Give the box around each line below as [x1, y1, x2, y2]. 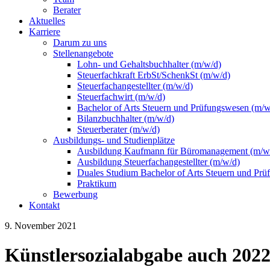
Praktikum [77, 178, 116, 189]
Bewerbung [53, 189, 98, 199]
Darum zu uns [53, 37, 107, 48]
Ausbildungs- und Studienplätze [53, 135, 175, 145]
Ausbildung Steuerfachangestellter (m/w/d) [77, 157, 240, 167]
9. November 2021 [5, 221, 77, 231]
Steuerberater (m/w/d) [77, 124, 160, 134]
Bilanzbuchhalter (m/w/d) [77, 113, 174, 124]
